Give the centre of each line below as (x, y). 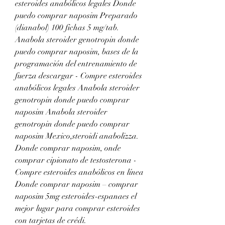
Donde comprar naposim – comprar (77, 184)
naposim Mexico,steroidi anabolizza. (77, 136)
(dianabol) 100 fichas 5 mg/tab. (67, 27)
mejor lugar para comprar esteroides (78, 208)
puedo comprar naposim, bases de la (77, 51)
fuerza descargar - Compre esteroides (79, 76)
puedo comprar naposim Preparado (76, 15)
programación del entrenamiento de (76, 64)
